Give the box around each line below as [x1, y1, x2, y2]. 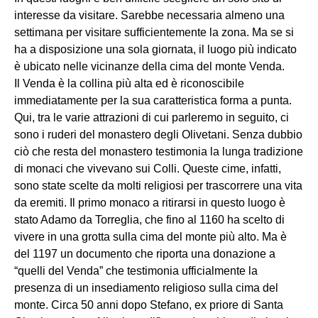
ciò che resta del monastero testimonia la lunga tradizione [14, 146, 303, 158]
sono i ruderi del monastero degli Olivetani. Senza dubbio [14, 128, 302, 141]
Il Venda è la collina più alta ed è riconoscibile [14, 77, 244, 90]
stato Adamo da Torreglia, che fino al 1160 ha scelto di [14, 214, 285, 226]
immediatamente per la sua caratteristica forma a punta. [14, 94, 292, 107]
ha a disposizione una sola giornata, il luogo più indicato [14, 43, 297, 56]
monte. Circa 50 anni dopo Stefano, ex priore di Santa [14, 299, 283, 312]
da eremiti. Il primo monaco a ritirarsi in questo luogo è [14, 197, 285, 209]
